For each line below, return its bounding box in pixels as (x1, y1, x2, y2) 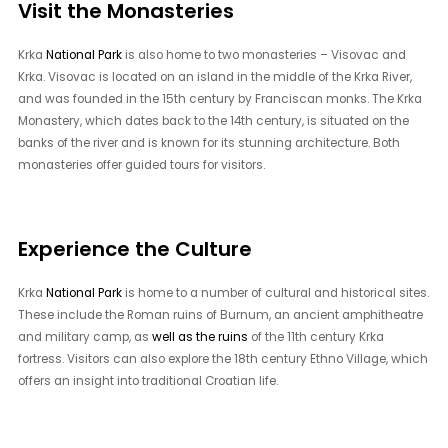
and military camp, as (18, 328, 153, 345)
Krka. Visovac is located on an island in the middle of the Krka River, (18, 68, 413, 85)
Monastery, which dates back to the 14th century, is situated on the (18, 112, 410, 129)
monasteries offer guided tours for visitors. (18, 156, 266, 173)
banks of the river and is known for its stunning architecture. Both (18, 134, 401, 151)
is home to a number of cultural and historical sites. (122, 284, 430, 301)
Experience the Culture (18, 234, 253, 263)
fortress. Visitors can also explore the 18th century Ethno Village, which (18, 350, 429, 367)
